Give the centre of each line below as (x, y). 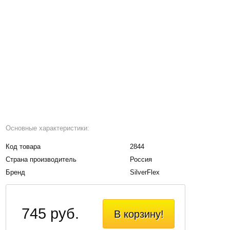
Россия (141, 159)
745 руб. (51, 213)
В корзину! (139, 214)
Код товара (23, 146)
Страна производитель (41, 159)
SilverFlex (145, 172)
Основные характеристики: (48, 128)
